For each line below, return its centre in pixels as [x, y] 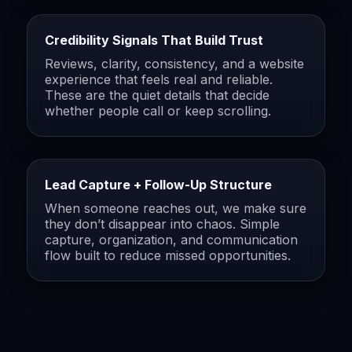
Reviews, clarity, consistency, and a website [174, 63]
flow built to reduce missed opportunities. [168, 255]
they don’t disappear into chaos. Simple [162, 224]
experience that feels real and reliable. [159, 79]
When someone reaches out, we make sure [176, 208]
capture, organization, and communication [171, 239]
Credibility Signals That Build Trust [154, 40]
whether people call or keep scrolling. [158, 110]
